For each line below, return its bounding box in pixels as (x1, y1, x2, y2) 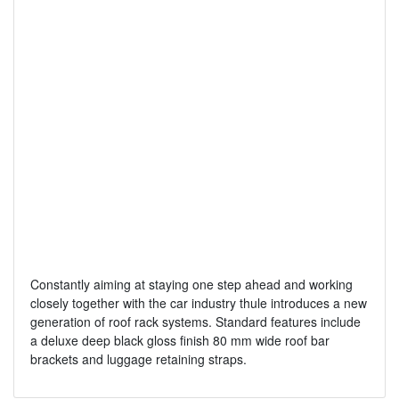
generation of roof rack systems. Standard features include (29, 313, 361, 331)
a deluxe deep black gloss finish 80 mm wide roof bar (29, 331, 330, 350)
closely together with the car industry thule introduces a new (29, 294, 367, 313)
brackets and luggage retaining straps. (29, 350, 247, 369)
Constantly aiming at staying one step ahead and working (29, 275, 353, 294)
